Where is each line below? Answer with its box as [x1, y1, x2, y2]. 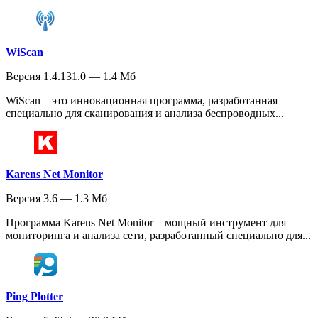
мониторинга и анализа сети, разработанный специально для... [6, 229, 311, 241]
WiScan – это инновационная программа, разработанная [6, 94, 278, 106]
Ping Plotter [6, 290, 63, 302]
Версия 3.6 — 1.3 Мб [6, 192, 107, 204]
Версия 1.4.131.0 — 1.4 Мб [6, 70, 136, 82]
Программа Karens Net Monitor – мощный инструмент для [6, 216, 286, 229]
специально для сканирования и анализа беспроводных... [6, 107, 284, 119]
